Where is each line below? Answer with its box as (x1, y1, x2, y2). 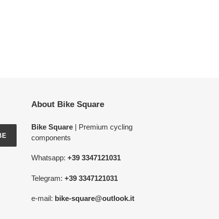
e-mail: (31, 194, 53, 203)
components (31, 133, 71, 142)
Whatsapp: (31, 153, 67, 162)
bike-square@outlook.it (52, 194, 134, 203)
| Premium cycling (72, 123, 132, 131)
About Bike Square (31, 100, 104, 109)
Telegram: (31, 174, 65, 182)
